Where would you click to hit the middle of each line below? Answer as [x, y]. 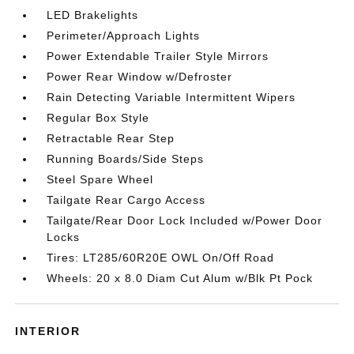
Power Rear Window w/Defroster [140, 77]
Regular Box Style [98, 118]
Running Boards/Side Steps [126, 159]
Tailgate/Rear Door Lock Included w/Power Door [185, 220]
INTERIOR [48, 331]
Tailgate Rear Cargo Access [126, 200]
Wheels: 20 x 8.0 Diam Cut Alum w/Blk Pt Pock [180, 278]
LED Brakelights [93, 15]
